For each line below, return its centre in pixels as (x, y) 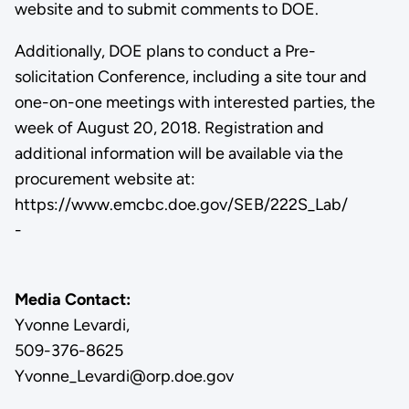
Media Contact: (72, 299)
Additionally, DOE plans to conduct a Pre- (165, 51)
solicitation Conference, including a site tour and (190, 76)
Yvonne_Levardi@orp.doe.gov (124, 376)
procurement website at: (105, 178)
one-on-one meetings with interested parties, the (194, 102)
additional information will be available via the (178, 153)
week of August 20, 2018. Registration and (169, 127)
